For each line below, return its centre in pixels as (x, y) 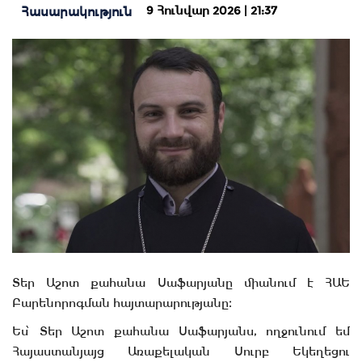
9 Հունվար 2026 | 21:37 (212, 11)
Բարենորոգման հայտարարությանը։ (122, 303)
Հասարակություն (76, 12)
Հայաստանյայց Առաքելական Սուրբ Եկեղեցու (181, 352)
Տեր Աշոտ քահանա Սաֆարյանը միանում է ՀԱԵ (181, 283)
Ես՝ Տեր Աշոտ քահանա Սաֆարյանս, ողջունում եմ (181, 332)
